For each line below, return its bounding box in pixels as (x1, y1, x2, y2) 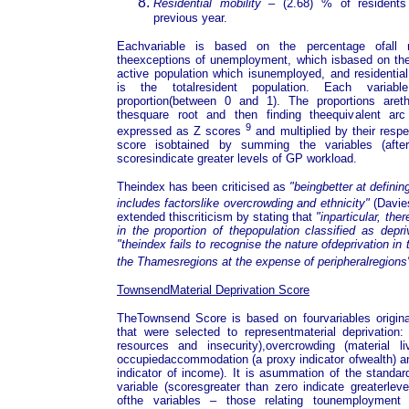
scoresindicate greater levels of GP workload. (117, 151, 357, 165)
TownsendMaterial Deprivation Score (117, 282, 309, 297)
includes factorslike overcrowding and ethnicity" (117, 196, 370, 211)
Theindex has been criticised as (117, 179, 289, 194)
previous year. (153, 10, 227, 25)
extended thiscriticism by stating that (117, 210, 317, 225)
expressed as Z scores (117, 123, 246, 138)
